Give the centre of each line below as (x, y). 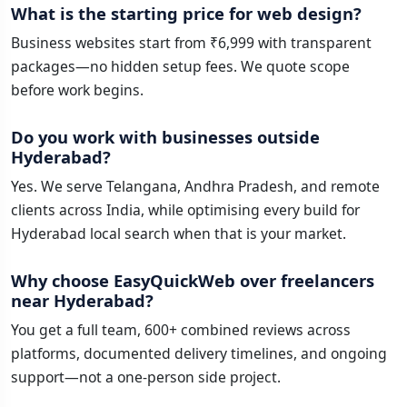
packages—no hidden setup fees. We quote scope (180, 66)
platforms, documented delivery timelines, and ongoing (199, 353)
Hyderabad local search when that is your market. (179, 233)
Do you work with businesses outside (165, 137)
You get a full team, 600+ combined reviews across (181, 330)
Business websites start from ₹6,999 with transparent (191, 43)
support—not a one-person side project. (146, 377)
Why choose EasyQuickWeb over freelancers (193, 280)
